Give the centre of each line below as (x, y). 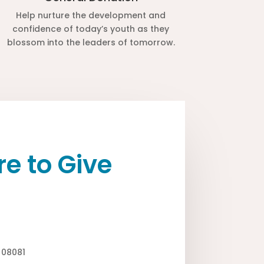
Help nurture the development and (91, 16)
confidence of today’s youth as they (91, 29)
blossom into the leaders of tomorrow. (91, 43)
